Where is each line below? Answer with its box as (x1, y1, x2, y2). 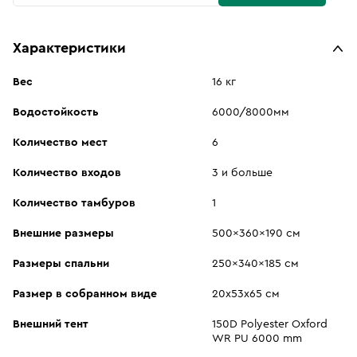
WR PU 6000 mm (211, 333, 302, 344)
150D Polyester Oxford (211, 319, 328, 330)
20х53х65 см (211, 288, 280, 300)
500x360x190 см (211, 228, 300, 239)
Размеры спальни (13, 258, 109, 269)
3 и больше (211, 167, 273, 178)
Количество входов (13, 167, 121, 178)
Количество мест (13, 137, 108, 148)
